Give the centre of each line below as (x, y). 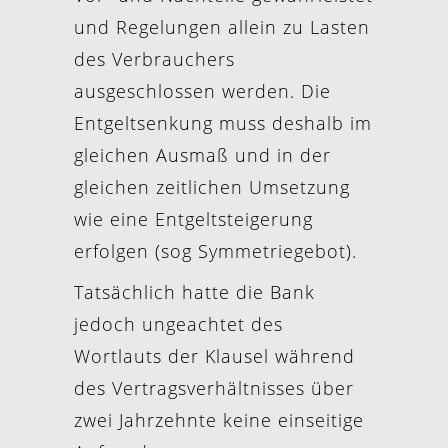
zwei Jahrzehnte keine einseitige (219, 420)
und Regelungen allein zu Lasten (222, 27)
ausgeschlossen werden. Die (202, 91)
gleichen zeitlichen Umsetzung (212, 187)
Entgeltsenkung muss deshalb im (223, 123)
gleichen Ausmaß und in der (202, 155)
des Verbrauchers (154, 59)
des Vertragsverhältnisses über (214, 388)
